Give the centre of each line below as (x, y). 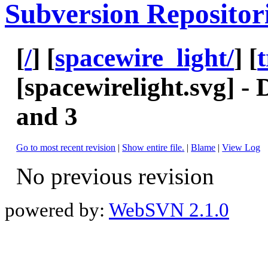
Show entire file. (153, 148)
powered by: (57, 210)
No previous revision (115, 176)
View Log (241, 148)
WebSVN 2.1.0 (169, 210)
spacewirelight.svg (126, 87)
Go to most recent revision (66, 148)
